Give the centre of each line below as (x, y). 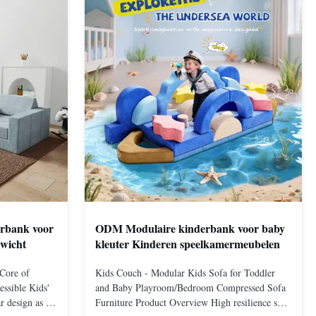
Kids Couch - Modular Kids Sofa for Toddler (185, 273)
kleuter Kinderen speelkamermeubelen (188, 243)
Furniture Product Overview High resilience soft (192, 303)
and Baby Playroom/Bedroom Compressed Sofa (190, 288)
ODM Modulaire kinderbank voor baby (190, 228)
